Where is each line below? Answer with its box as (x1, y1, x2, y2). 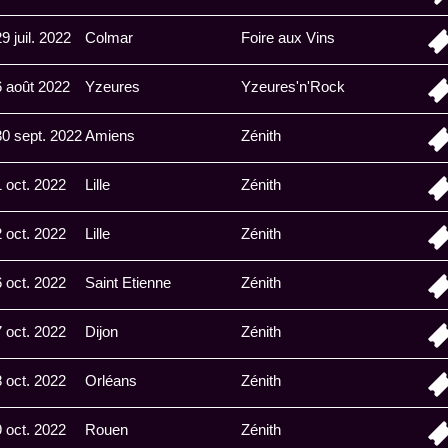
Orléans (85, 372, 137, 389)
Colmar (85, 29, 133, 46)
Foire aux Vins (241, 29, 335, 46)
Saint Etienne (85, 274, 171, 291)
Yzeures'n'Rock (241, 78, 345, 95)
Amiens (85, 127, 135, 144)
